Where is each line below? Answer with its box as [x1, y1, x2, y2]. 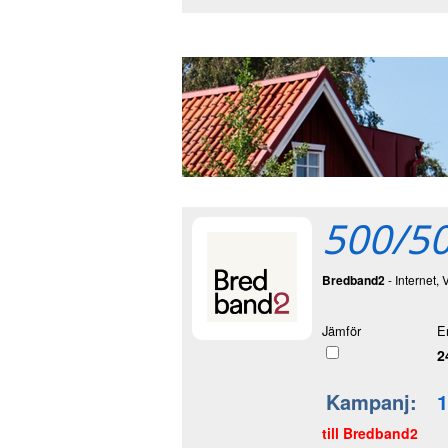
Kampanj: [326, 386, 423, 416]
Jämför [322, 320, 361, 340]
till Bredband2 [322, 422, 418, 443]
